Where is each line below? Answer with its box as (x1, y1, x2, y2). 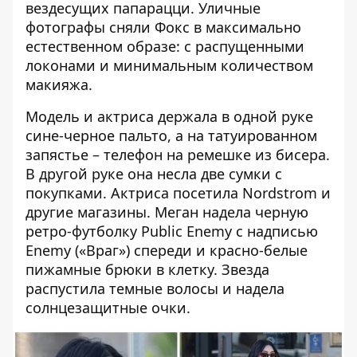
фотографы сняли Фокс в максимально (25, 18, 301, 37)
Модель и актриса (25, 107, 154, 126)
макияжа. (25, 75, 92, 94)
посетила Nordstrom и (173, 183, 331, 202)
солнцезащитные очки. (25, 298, 190, 317)
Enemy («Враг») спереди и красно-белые (25, 241, 308, 260)
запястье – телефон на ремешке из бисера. (25, 145, 330, 164)
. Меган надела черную (147, 202, 308, 222)
